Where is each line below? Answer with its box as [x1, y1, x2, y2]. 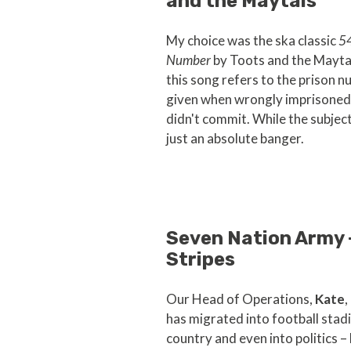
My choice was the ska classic [166, 32, 338, 49]
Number [166, 52, 211, 69]
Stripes [166, 248, 235, 271]
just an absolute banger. [166, 130, 309, 147]
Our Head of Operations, [166, 291, 315, 308]
